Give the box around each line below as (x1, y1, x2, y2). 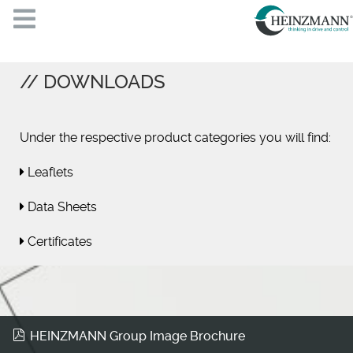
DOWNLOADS (43, 71, 165, 94)
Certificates (24, 234, 92, 250)
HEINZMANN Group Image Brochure (30, 329, 246, 344)
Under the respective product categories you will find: (20, 130, 331, 146)
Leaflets (24, 165, 73, 180)
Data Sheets (24, 199, 97, 215)
